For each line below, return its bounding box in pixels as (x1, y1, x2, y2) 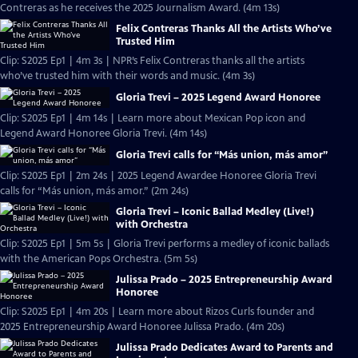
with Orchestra (116, 217, 188, 231)
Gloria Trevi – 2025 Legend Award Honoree (116, 91, 320, 104)
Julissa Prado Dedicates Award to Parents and (116, 340, 333, 354)
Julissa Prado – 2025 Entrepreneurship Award (116, 272, 332, 286)
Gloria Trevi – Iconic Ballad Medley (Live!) (116, 205, 314, 218)
